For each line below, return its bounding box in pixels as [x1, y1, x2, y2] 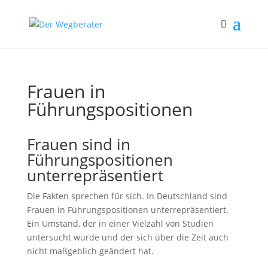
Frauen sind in [26, 133, 130, 155]
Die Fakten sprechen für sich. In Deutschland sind [26, 190, 227, 202]
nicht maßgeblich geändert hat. [26, 245, 154, 257]
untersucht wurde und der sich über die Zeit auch [26, 232, 229, 243]
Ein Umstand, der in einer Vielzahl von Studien [26, 218, 214, 229]
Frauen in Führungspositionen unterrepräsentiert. [26, 204, 229, 215]
